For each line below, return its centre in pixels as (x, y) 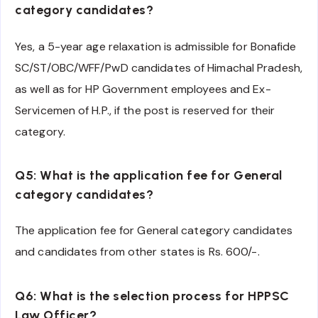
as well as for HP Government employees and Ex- (143, 89)
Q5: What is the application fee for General (149, 176)
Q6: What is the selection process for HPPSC (152, 296)
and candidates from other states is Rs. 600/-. (137, 252)
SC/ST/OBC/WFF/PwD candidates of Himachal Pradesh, (159, 67)
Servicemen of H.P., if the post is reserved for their (145, 110)
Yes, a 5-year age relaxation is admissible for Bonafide (156, 46)
